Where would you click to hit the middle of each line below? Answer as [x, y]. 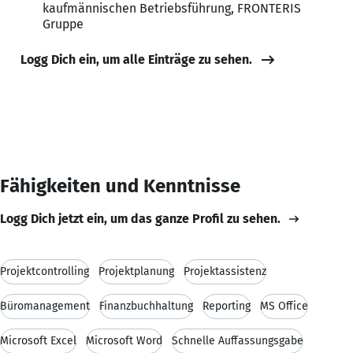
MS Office [284, 306]
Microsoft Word [124, 340]
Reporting [227, 306]
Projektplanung [136, 271]
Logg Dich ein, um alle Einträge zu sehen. [136, 59]
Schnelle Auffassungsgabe [238, 340]
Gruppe [63, 24]
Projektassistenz [225, 271]
